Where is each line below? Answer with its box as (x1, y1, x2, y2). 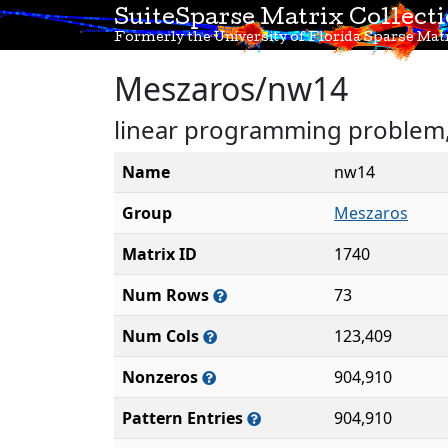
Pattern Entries (122, 407, 247, 429)
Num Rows (122, 284, 213, 306)
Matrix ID (122, 243, 197, 265)
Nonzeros (122, 366, 202, 388)
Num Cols (122, 325, 203, 347)
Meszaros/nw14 (114, 67, 348, 110)
